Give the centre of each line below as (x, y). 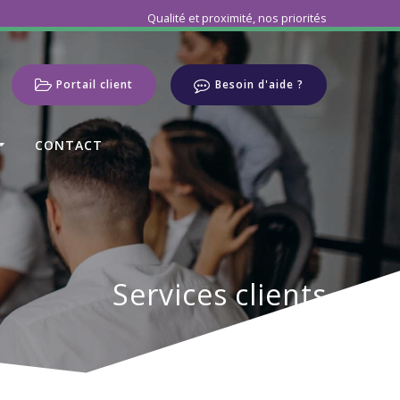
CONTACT (68, 145)
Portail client (95, 84)
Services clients (220, 294)
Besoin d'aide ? (259, 84)
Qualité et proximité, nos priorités (237, 18)
